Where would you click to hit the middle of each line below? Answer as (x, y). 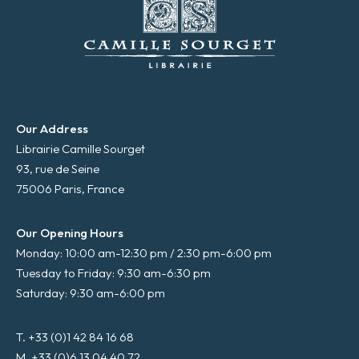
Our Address (52, 128)
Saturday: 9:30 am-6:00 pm (91, 292)
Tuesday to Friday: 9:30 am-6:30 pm (113, 272)
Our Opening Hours (70, 232)
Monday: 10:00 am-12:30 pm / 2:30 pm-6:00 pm (144, 252)
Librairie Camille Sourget (81, 148)
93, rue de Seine (58, 168)
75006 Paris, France (70, 188)
